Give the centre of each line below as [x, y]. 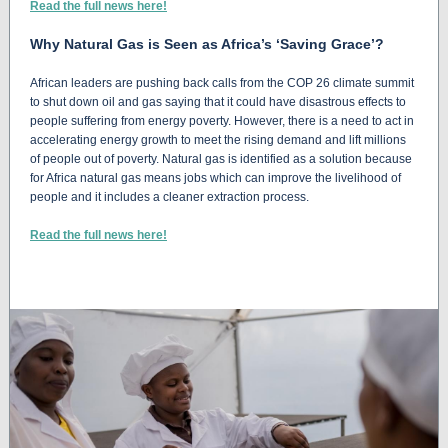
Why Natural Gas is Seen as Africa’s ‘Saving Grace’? [207, 44]
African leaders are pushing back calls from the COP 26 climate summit [222, 83]
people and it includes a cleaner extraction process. [169, 197]
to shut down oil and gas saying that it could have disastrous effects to [218, 102]
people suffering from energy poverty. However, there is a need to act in [222, 121]
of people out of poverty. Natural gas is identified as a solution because [221, 159]
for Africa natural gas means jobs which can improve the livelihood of [215, 178]
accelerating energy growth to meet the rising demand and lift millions [218, 140]
